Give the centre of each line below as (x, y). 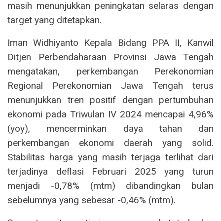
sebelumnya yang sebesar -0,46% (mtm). (92, 200)
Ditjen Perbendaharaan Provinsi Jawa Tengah (110, 57)
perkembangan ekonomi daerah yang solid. (110, 143)
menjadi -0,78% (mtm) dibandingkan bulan (110, 185)
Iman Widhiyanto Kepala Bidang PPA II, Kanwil (110, 42)
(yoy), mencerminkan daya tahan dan (110, 128)
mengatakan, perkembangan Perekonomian (110, 71)
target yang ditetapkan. (55, 20)
